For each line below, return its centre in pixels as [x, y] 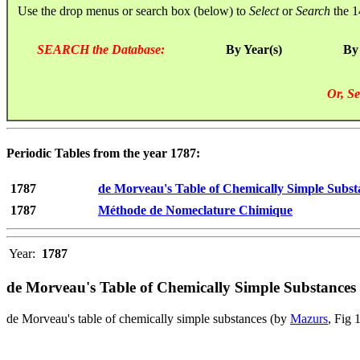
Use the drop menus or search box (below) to [129, 10]
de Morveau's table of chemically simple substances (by [148, 318]
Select [264, 10]
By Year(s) [254, 49]
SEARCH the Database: [101, 49]
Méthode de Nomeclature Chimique [195, 211]
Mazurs [309, 318]
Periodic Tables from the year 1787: [103, 153]
